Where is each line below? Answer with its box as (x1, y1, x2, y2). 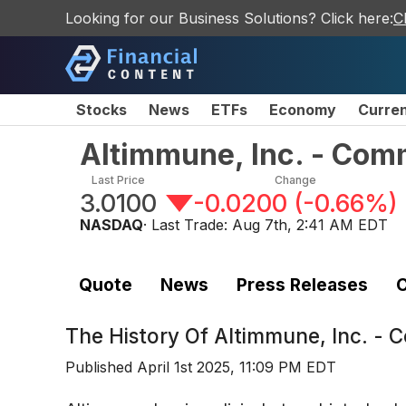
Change (274, 173, 316, 187)
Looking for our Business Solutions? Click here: (65, 9, 393, 27)
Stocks (76, 101, 127, 119)
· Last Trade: (143, 216, 232, 234)
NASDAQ (80, 216, 143, 234)
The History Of (65, 324, 214, 349)
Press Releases (236, 273, 368, 295)
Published (65, 358, 137, 377)
